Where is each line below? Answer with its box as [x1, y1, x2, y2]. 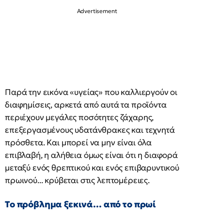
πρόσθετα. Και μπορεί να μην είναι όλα [5, 137, 152, 148]
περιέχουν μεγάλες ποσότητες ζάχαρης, [5, 112, 154, 123]
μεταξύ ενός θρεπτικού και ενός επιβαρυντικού [5, 162, 179, 173]
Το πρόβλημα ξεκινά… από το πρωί [5, 199, 156, 210]
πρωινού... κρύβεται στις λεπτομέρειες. [5, 175, 150, 186]
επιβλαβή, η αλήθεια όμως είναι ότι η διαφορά [5, 150, 178, 160]
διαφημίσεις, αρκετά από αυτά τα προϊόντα [5, 99, 167, 110]
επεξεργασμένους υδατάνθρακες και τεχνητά [5, 124, 175, 135]
